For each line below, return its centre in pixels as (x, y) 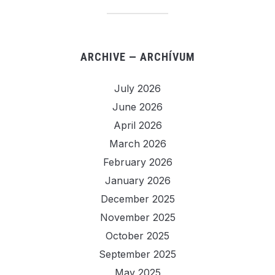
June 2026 (137, 107)
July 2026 (137, 88)
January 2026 (137, 180)
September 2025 (137, 254)
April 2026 (137, 125)
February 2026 (137, 162)
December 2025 (137, 199)
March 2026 (137, 143)
